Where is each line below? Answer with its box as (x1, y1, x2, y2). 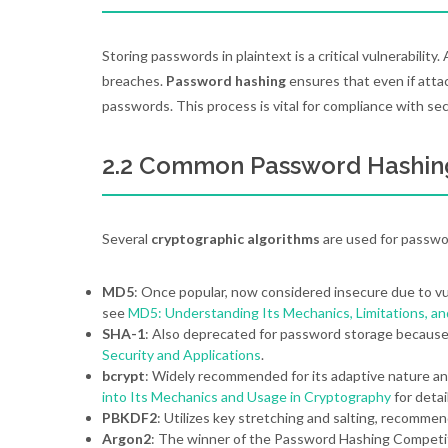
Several (102, 230, 151, 247)
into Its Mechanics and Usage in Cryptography (102, 388, 391, 405)
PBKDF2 (102, 409, 157, 426)
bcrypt (102, 367, 145, 384)
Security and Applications (102, 346, 261, 363)
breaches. (102, 72, 166, 89)
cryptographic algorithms (151, 230, 320, 247)
